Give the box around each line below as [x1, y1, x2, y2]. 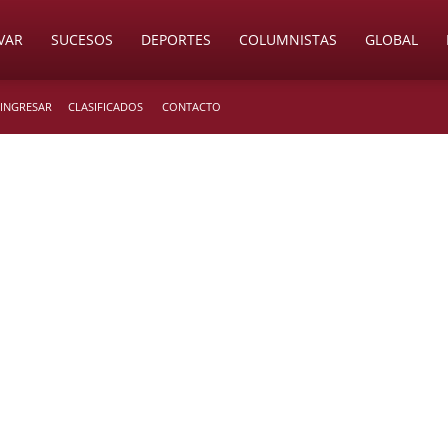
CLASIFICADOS [68, 99, 143, 114]
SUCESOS [51, 30, 113, 49]
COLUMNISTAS [239, 30, 337, 49]
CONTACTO [162, 99, 221, 114]
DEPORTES [141, 30, 211, 49]
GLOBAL [365, 30, 418, 49]
